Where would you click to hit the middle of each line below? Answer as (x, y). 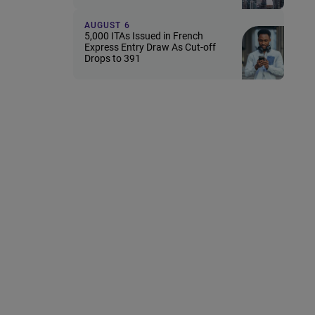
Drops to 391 (112, 58)
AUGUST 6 (107, 25)
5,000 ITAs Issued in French (144, 36)
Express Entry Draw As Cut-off (150, 47)
